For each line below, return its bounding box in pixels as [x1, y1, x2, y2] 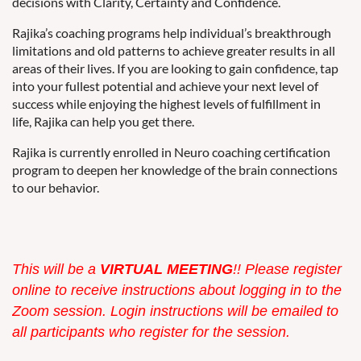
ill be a [54, 260, 100, 277]
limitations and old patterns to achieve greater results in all [12, 43, 335, 58]
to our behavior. [12, 180, 99, 195]
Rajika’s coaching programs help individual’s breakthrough [12, 25, 331, 40]
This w [12, 260, 54, 277]
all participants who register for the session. [12, 323, 290, 340]
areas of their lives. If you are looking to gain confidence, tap [12, 60, 338, 76]
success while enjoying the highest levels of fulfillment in [12, 96, 321, 111]
